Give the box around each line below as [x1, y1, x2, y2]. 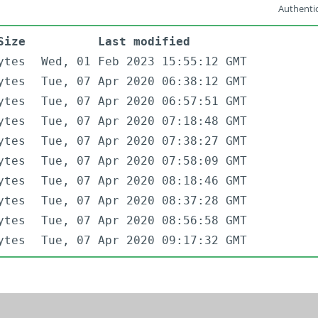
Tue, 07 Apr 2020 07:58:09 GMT [41, 154, 247, 168]
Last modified [98, 35, 190, 49]
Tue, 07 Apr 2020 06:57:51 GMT [41, 94, 247, 109]
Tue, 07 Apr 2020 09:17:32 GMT [41, 234, 247, 248]
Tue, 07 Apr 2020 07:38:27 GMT [41, 134, 247, 148]
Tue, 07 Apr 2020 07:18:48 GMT [41, 114, 247, 128]
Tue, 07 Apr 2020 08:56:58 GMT [41, 214, 247, 228]
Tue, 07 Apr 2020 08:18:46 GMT [41, 174, 247, 188]
